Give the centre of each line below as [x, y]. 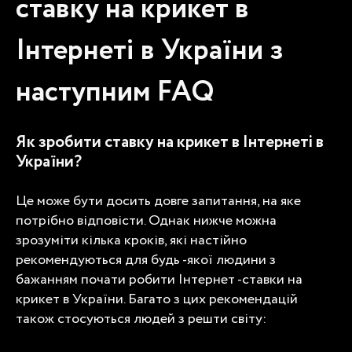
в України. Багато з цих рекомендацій [179, 299]
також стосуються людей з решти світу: [141, 319]
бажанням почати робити [97, 279]
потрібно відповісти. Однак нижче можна [146, 220]
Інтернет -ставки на [240, 279]
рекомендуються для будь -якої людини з [146, 260]
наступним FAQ [115, 92]
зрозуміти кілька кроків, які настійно [131, 240]
